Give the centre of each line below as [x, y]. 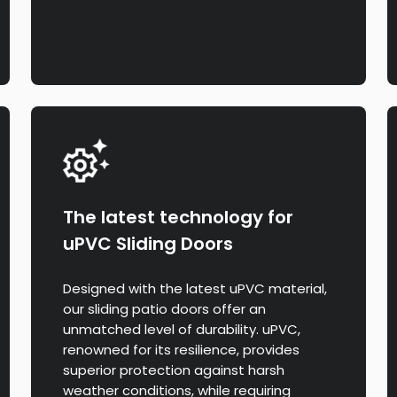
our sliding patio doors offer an [165, 309]
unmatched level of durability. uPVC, [182, 330]
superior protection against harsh [174, 370]
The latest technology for [179, 218]
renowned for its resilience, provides [182, 350]
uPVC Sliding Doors [148, 244]
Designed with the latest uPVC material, [195, 289]
